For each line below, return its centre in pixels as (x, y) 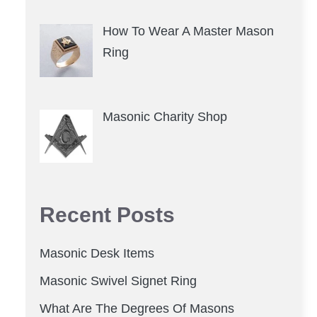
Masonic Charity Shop (165, 116)
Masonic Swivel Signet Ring (118, 281)
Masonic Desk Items (97, 253)
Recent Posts (107, 214)
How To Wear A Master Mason (188, 31)
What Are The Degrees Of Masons (137, 308)
